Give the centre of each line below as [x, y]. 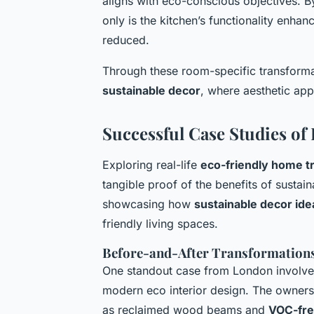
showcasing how [148, 204]
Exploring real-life [151, 164]
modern [124, 290]
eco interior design [196, 290]
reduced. [126, 40]
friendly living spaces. [160, 223]
